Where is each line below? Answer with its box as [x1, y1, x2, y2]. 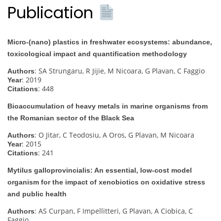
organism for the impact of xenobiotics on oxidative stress [7, 178, 205, 186]
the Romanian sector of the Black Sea [7, 113, 134, 122]
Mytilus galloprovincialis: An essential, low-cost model [7, 166, 192, 174]
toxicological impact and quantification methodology [7, 49, 187, 58]
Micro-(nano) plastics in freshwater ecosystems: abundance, [7, 37, 212, 46]
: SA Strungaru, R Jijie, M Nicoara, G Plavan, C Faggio [35, 66, 205, 75]
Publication [7, 1, 98, 24]
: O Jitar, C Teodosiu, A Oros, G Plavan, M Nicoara [35, 130, 194, 140]
